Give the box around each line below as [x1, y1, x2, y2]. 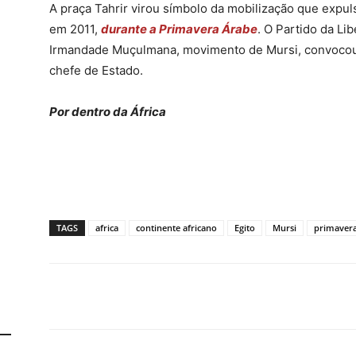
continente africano [136, 222, 217, 234]
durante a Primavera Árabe [101, 21, 257, 37]
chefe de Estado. [49, 63, 143, 78]
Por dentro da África [49, 104, 168, 119]
